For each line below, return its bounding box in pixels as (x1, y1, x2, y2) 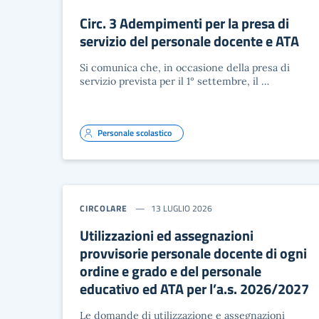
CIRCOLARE (80, 202, 128, 215)
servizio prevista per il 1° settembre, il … (80, 75, 269, 88)
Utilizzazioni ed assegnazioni (80, 224, 253, 246)
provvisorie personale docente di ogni (80, 242, 307, 264)
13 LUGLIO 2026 (151, 202, 213, 215)
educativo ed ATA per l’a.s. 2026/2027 (80, 278, 309, 300)
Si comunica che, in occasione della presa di (80, 61, 290, 74)
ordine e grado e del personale (80, 260, 261, 282)
